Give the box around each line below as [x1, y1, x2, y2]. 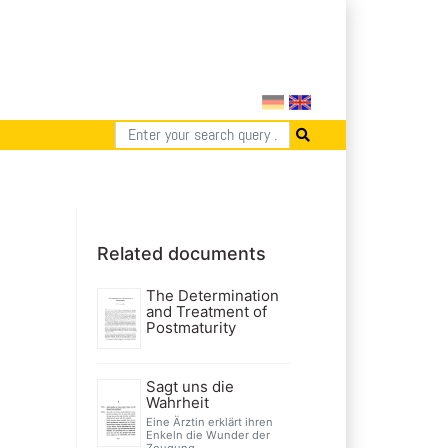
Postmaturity [145, 317, 236, 337]
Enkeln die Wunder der [145, 427, 270, 442]
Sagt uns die [145, 376, 234, 396]
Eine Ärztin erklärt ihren [145, 414, 273, 429]
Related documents [97, 242, 266, 264]
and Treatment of [145, 301, 267, 321]
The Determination [145, 285, 279, 305]
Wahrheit [145, 392, 209, 412]
